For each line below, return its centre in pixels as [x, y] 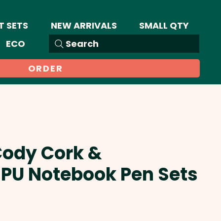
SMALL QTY [164, 25]
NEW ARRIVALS [84, 25]
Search [82, 44]
